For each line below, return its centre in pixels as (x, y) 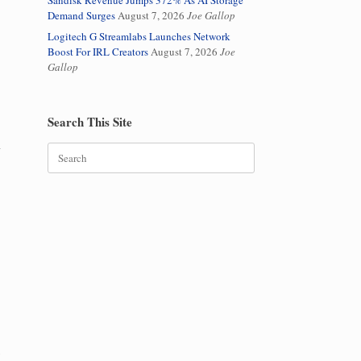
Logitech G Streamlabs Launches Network (139, 37)
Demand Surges (82, 16)
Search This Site (90, 122)
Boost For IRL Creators (98, 52)
